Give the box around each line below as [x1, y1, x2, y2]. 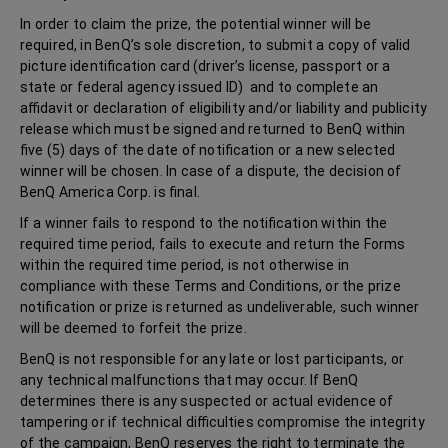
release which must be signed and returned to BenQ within [20, 121, 406, 137]
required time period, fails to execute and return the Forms [20, 236, 406, 252]
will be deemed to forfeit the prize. [20, 320, 247, 336]
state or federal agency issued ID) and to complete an [20, 79, 379, 95]
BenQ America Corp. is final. [20, 184, 204, 200]
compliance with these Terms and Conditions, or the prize [20, 278, 401, 294]
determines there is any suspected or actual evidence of [20, 393, 394, 409]
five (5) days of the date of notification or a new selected [20, 142, 396, 158]
